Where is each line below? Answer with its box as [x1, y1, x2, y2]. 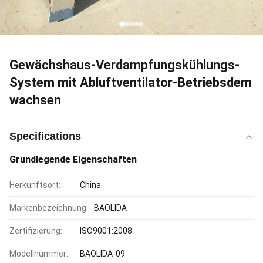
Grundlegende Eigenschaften [9, 154, 137, 165]
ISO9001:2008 [80, 226, 132, 235]
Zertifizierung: [9, 226, 62, 235]
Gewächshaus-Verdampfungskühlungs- [9, 58, 240, 72]
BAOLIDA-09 [80, 249, 125, 258]
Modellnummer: [9, 249, 68, 258]
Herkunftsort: [9, 180, 60, 190]
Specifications [9, 130, 81, 142]
